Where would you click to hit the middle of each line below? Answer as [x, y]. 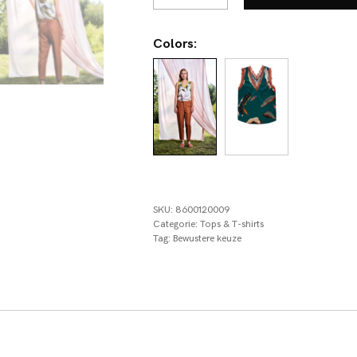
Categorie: [176, 224]
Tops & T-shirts [231, 224]
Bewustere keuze [207, 239]
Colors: [175, 44]
